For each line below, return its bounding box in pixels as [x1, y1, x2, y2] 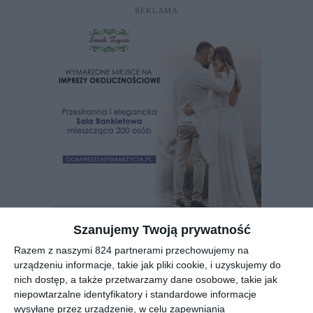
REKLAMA [135, 6, 178, 15]
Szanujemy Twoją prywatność [73, 222, 251, 237]
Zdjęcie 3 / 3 [20, 265, 109, 281]
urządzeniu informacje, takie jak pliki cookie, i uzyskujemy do [14, 259, 281, 270]
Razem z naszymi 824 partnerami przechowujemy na [14, 244, 249, 256]
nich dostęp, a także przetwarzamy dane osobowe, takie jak [14, 273, 277, 285]
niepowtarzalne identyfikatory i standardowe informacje [14, 288, 256, 300]
